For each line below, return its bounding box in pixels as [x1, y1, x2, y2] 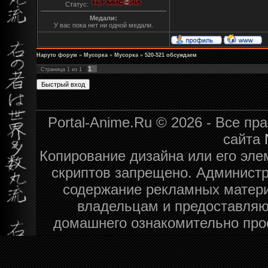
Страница [41, 66, 67, 72]
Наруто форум [36, 51, 77, 58]
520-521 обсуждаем [145, 51, 197, 58]
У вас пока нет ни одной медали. [54, 22, 153, 29]
